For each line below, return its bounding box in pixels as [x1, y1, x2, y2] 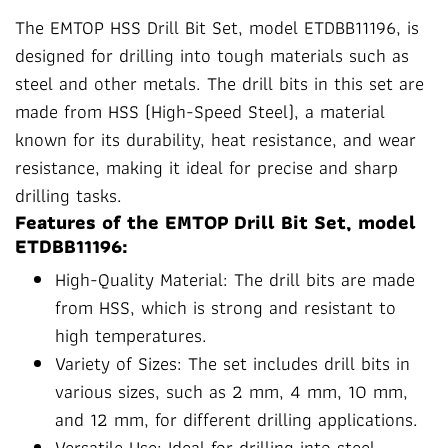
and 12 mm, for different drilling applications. [55, 404, 418, 435]
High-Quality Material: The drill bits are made [55, 264, 415, 295]
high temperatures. [55, 320, 207, 351]
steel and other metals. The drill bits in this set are [15, 68, 424, 99]
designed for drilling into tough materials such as [15, 40, 409, 71]
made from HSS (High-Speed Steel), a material [15, 96, 385, 127]
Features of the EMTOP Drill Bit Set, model [15, 206, 416, 238]
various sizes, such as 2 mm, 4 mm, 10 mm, [55, 376, 408, 407]
